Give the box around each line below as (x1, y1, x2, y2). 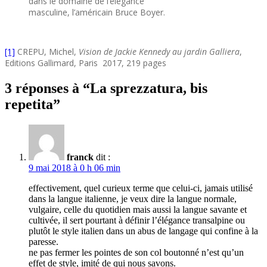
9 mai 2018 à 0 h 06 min (29, 162, 120, 173)
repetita (5, 96, 53, 112)
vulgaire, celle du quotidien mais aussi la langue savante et (29, 204, 247, 215)
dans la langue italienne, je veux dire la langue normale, (29, 193, 237, 204)
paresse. (29, 236, 58, 247)
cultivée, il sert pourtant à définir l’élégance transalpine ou (29, 215, 245, 225)
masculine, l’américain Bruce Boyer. (29, 6, 165, 18)
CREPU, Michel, (15, 45, 79, 57)
